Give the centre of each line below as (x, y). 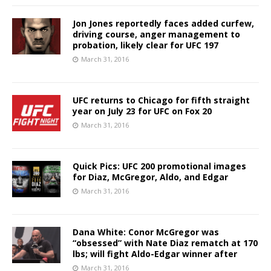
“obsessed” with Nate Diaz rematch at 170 (165, 243)
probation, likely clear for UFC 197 (145, 45)
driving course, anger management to (156, 34)
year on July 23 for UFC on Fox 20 (142, 111)
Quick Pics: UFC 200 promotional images (159, 166)
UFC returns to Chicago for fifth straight (161, 100)
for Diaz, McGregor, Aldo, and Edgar (150, 177)
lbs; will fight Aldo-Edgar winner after (155, 253)
